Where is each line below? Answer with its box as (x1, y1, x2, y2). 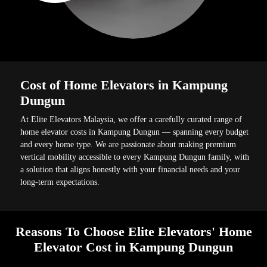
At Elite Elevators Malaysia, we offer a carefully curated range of (20, 114, 243, 124)
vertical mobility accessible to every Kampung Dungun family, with (20, 152, 250, 162)
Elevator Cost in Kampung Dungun (34, 240, 233, 255)
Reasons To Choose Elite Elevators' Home (15, 224, 252, 240)
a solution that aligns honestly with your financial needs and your (20, 164, 241, 174)
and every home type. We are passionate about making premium (20, 139, 237, 149)
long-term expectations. (20, 177, 100, 187)
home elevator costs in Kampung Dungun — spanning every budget (20, 127, 249, 136)
